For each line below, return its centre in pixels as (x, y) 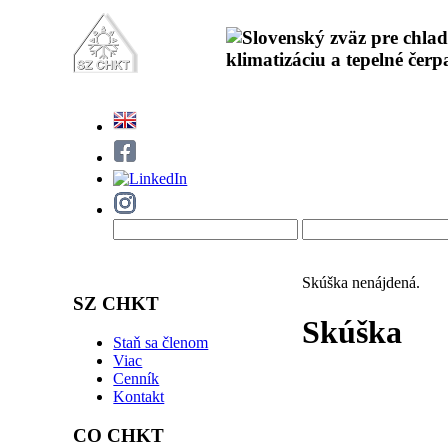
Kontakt (139, 396)
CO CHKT (119, 435)
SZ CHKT (116, 304)
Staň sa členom (161, 342)
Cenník (136, 378)
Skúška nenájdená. (361, 283)
